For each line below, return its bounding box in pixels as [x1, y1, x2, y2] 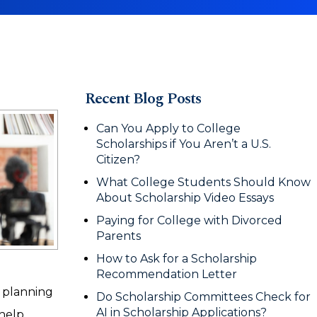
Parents [96, 229, 144, 243]
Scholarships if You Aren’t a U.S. [96, 137, 271, 151]
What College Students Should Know [96, 175, 311, 189]
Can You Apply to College [96, 122, 241, 135]
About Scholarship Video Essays [96, 191, 277, 204]
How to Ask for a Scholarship [96, 252, 257, 265]
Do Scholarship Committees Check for [96, 290, 311, 304]
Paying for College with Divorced [96, 214, 282, 227]
